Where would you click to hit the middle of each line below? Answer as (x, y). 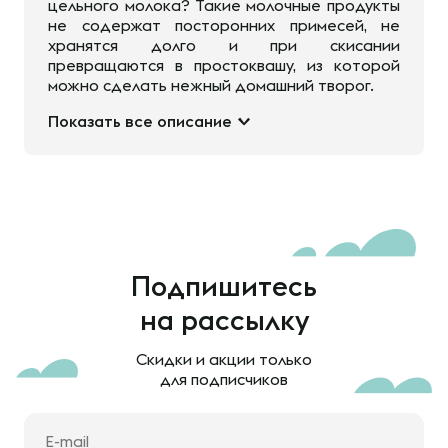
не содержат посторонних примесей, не (224, 25)
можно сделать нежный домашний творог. (211, 85)
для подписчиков (224, 379)
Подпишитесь (224, 285)
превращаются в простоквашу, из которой (224, 65)
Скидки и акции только (224, 359)
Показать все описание (140, 121)
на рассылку (224, 319)
